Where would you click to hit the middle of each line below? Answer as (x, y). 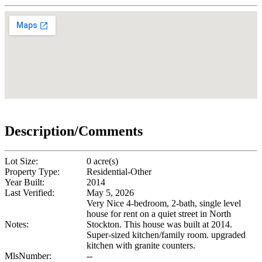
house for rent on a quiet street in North (159, 214)
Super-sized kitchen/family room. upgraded (166, 235)
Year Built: (25, 182)
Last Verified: (30, 193)
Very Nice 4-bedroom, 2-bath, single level (164, 204)
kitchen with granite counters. (141, 246)
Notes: (17, 225)
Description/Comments (74, 131)
